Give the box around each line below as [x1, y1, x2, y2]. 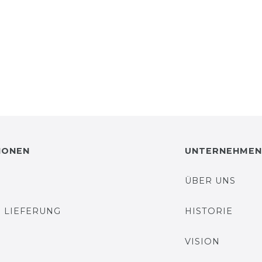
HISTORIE [184, 206, 233, 216]
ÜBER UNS [184, 175, 236, 186]
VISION [184, 236, 220, 247]
